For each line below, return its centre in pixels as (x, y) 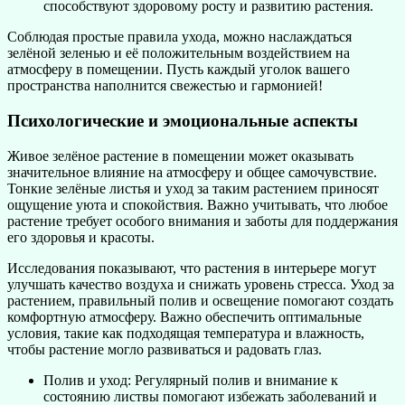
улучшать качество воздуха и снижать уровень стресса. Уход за (201, 284)
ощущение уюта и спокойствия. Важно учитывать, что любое (198, 204)
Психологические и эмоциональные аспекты (183, 121)
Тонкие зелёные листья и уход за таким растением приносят (193, 188)
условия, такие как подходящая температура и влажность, (186, 333)
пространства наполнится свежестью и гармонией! (165, 86)
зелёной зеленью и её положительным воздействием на (179, 53)
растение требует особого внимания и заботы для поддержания (202, 221)
